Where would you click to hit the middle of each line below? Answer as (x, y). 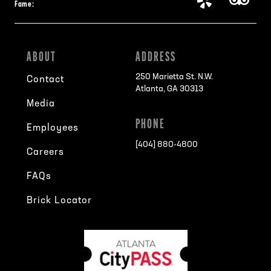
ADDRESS (156, 57)
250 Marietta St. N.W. (174, 77)
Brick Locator (59, 201)
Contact (45, 80)
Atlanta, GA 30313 (169, 90)
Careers (45, 152)
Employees (53, 128)
